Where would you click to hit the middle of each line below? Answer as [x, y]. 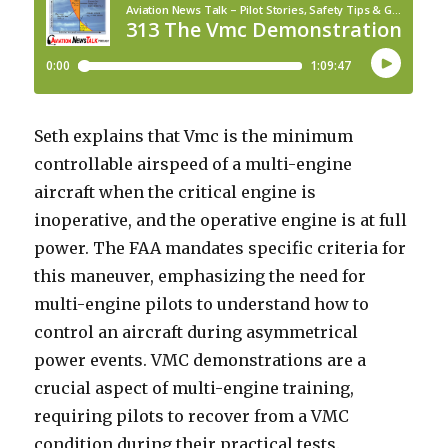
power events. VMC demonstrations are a [200, 360]
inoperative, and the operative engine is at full [221, 220]
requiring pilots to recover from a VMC [192, 416]
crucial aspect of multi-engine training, [194, 388]
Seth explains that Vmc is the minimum [194, 136]
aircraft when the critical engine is [175, 192]
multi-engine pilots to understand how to [202, 304]
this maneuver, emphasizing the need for [200, 276]
